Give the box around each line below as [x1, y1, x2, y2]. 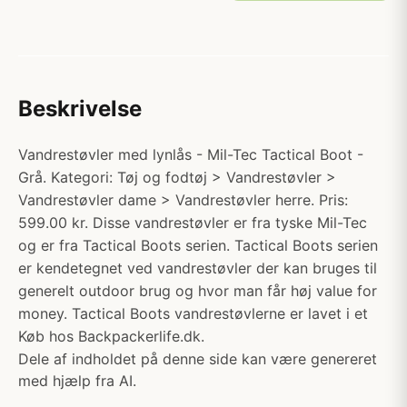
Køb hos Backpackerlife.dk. [18, 327, 204, 345]
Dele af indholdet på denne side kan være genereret [18, 350, 377, 368]
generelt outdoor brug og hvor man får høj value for [18, 282, 377, 300]
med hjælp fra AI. [18, 372, 136, 390]
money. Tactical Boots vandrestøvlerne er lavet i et [18, 304, 368, 323]
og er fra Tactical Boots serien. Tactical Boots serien [18, 236, 378, 254]
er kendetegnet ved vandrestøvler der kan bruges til [18, 259, 377, 277]
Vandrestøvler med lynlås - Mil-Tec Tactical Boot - [18, 145, 363, 164]
